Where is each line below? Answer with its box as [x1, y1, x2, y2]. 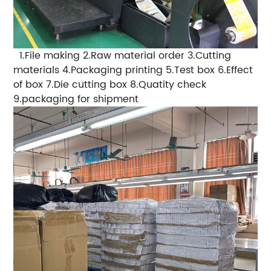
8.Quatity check [130, 77, 207, 93]
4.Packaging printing [62, 62, 163, 79]
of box [13, 77, 44, 93]
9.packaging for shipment [13, 91, 139, 108]
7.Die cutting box [46, 77, 128, 93]
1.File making [19, 48, 80, 64]
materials [13, 62, 60, 79]
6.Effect [218, 62, 253, 79]
